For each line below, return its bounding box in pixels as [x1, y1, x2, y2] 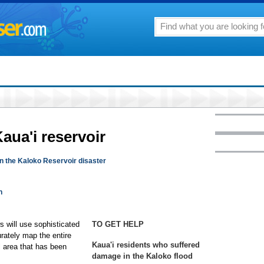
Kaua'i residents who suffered [92, 240, 200, 249]
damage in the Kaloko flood [92, 252, 193, 260]
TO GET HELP [92, 220, 144, 229]
